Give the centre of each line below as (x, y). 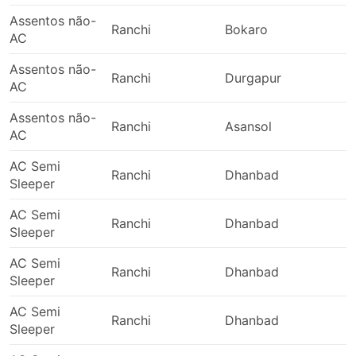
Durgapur (253, 78)
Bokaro (246, 29)
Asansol (248, 126)
